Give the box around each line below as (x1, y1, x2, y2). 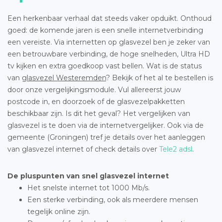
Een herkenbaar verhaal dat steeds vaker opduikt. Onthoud (7, 13, 212, 23)
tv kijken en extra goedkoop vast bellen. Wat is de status (7, 61, 202, 70)
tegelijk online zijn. (27, 207, 90, 216)
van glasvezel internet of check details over (7, 144, 159, 154)
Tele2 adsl (159, 144, 192, 154)
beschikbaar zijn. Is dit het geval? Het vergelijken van (7, 109, 190, 118)
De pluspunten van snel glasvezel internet (7, 171, 169, 180)
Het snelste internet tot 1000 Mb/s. (27, 183, 150, 192)
